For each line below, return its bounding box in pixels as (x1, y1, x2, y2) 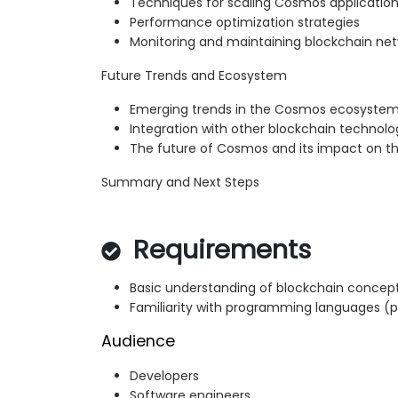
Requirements (126, 232, 311, 268)
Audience (101, 330, 175, 353)
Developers (130, 367, 199, 386)
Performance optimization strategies (130, 13, 360, 32)
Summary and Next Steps (101, 173, 259, 192)
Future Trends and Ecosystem (101, 67, 287, 85)
